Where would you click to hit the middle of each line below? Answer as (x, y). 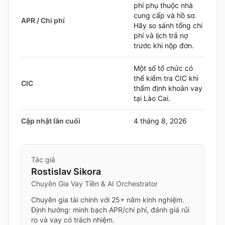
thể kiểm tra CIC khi (166, 78)
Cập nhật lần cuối (51, 121)
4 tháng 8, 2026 (160, 121)
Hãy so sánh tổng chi (168, 25)
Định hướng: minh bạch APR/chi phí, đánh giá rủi (110, 210)
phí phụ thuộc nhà (163, 5)
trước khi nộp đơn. (164, 45)
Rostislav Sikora (66, 172)
